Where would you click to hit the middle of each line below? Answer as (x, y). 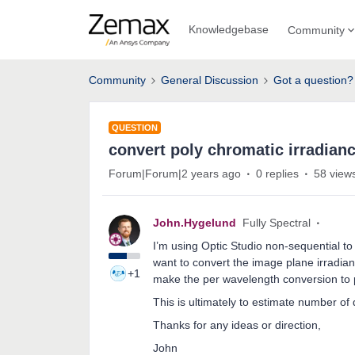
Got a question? (313, 80)
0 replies (277, 174)
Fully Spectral (277, 223)
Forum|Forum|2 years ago (175, 174)
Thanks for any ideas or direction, (237, 325)
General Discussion (210, 80)
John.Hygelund (195, 223)
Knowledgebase (228, 29)
